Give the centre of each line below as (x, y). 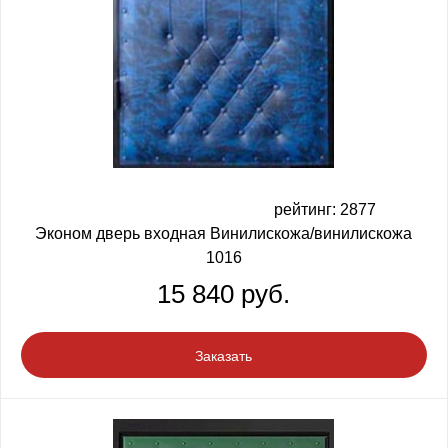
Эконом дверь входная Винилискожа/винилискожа (223, 233)
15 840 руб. (223, 293)
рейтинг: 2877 (324, 209)
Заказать (223, 355)
